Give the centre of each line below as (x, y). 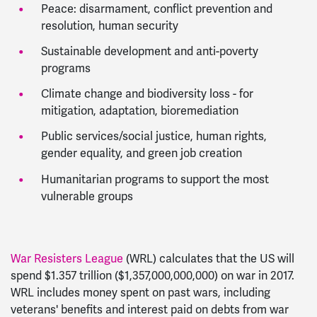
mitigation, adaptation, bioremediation (139, 111)
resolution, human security (109, 26)
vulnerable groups (87, 196)
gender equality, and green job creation (141, 154)
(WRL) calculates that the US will (209, 259)
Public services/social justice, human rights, (154, 137)
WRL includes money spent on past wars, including (140, 293)
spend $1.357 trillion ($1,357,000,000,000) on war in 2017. (152, 276)
